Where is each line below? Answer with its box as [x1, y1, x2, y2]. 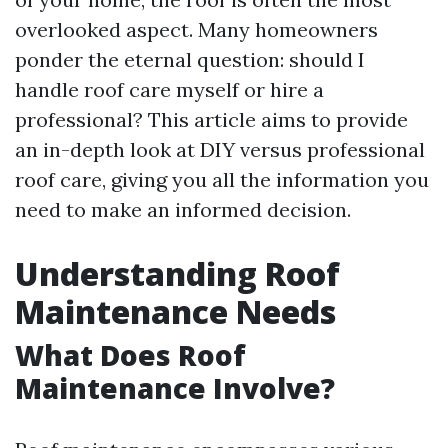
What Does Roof [15, 336, 246, 374]
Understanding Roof [15, 252, 340, 295]
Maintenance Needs [15, 290, 336, 333]
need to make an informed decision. [15, 197, 351, 222]
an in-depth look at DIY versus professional [15, 137, 425, 162]
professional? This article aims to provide [15, 107, 408, 132]
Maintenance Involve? [15, 369, 335, 407]
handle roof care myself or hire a [15, 77, 324, 102]
